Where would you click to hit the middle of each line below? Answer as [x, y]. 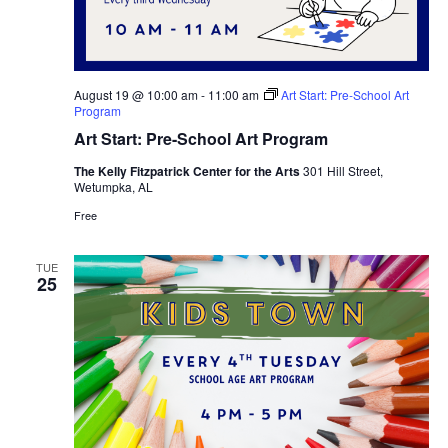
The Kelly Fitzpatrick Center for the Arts [188, 170]
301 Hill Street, [342, 170]
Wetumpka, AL [113, 186]
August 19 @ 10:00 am [135, 94]
